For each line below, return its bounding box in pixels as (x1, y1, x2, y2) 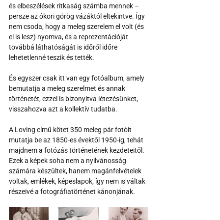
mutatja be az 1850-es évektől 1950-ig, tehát (9, 136, 145, 144)
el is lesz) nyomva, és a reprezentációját (9, 32, 130, 41)
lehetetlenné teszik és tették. (9, 53, 97, 61)
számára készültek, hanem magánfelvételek (9, 166, 143, 175)
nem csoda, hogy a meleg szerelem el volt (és (9, 22, 145, 30)
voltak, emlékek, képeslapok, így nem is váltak (9, 177, 147, 185)
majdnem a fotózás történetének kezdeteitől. (9, 146, 146, 154)
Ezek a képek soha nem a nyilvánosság (9, 156, 128, 165)
